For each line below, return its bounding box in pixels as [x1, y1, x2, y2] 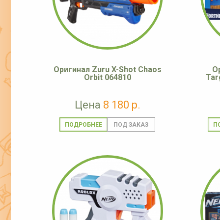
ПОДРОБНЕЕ [64, 121, 102, 129]
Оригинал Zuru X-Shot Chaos [54, 65, 162, 75]
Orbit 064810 [84, 73, 131, 82]
